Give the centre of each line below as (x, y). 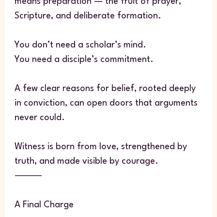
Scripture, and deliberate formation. (88, 16)
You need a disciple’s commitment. (84, 60)
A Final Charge (44, 205)
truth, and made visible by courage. (86, 162)
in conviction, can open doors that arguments (106, 103)
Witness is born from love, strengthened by (101, 147)
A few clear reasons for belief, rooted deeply (105, 89)
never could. (39, 118)
